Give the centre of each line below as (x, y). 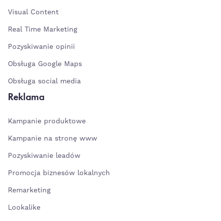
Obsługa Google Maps (45, 64)
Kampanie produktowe (47, 121)
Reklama (26, 96)
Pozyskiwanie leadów (44, 156)
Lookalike (24, 207)
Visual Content (33, 12)
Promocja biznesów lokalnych (59, 173)
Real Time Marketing (43, 29)
